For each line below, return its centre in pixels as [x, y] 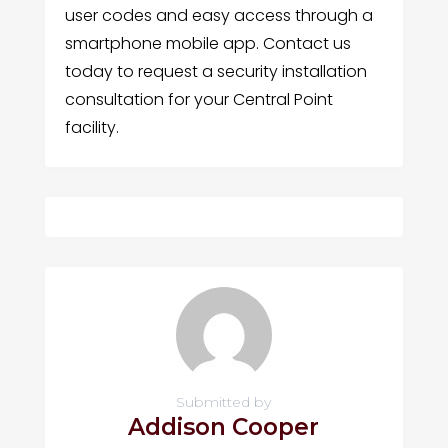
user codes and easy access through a [218, 15]
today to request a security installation [215, 71]
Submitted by [224, 402]
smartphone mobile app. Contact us [207, 43]
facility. [91, 127]
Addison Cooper [224, 427]
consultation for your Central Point [198, 99]
